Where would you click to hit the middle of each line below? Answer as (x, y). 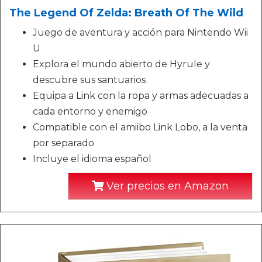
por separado (63, 143)
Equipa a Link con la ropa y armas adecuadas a (141, 96)
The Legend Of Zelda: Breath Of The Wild (126, 13)
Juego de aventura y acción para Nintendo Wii (140, 32)
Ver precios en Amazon (166, 186)
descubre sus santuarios (89, 80)
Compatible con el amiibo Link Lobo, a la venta (140, 127)
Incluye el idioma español (92, 159)
